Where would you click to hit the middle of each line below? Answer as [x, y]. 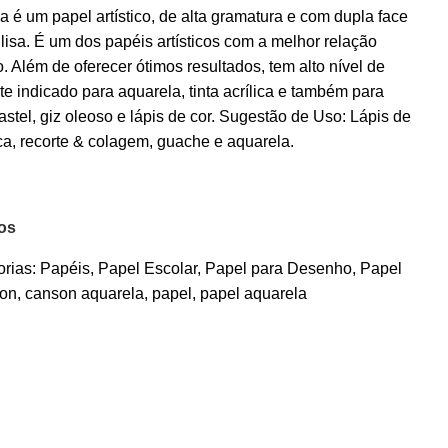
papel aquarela [253, 293]
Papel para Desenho [278, 268]
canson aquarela [84, 293]
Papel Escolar [147, 268]
